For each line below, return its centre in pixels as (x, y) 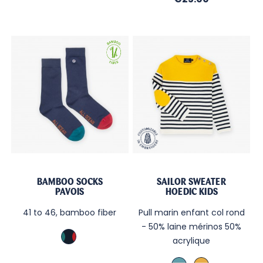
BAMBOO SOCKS (70, 181)
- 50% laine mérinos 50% (192, 226)
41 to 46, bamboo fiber (70, 212)
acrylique (192, 240)
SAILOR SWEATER (192, 181)
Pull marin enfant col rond (191, 212)
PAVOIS (70, 191)
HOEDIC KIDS (191, 191)
